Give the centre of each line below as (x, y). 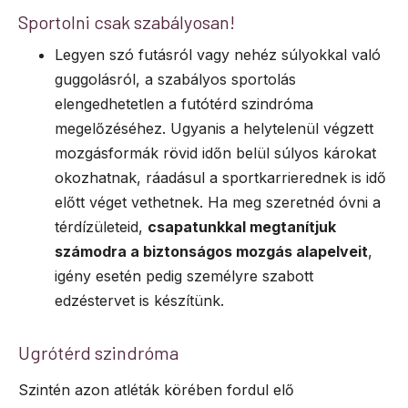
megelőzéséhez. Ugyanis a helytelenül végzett (214, 129)
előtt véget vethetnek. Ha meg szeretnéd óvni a (218, 203)
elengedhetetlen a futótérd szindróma (184, 104)
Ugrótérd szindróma (98, 353)
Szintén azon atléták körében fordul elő (156, 390)
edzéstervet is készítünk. (139, 301)
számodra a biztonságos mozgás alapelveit (211, 252)
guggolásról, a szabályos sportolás (175, 80)
